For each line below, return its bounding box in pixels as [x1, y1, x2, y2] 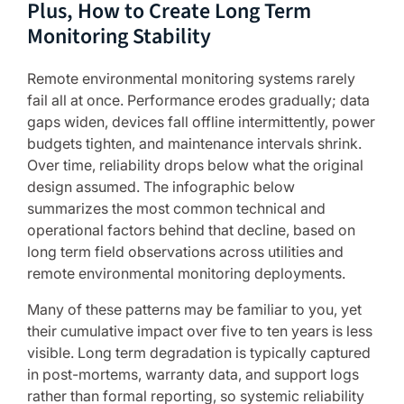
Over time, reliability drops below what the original [27, 156, 363, 174]
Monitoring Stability [27, 21, 211, 52]
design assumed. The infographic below [27, 178, 295, 196]
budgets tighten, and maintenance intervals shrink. [27, 134, 362, 152]
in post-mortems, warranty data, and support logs [27, 365, 359, 383]
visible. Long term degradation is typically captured [27, 344, 371, 362]
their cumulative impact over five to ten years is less [27, 322, 372, 340]
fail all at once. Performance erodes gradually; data [27, 91, 370, 109]
